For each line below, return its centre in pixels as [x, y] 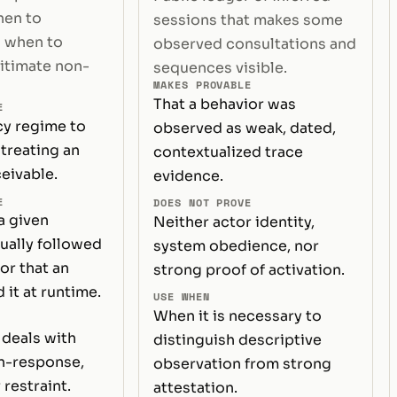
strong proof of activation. [249, 269]
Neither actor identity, [234, 222]
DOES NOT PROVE [203, 202]
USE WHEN [182, 296]
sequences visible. [221, 67]
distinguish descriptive [238, 339]
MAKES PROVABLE [203, 84]
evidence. [189, 175]
